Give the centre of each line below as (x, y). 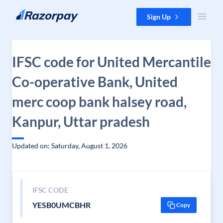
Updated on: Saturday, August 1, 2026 (70, 146)
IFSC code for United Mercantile (111, 62)
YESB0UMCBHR (61, 205)
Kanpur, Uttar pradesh (81, 121)
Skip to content (32, 13)
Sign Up (159, 17)
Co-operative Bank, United (95, 82)
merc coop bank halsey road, (99, 102)
